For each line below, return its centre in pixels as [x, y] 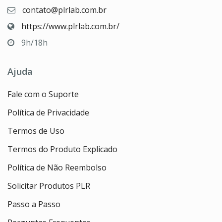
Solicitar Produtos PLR [49, 186]
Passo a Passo [34, 204]
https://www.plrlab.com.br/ [70, 26]
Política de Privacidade [48, 112]
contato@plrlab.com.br [64, 10]
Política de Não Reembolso [57, 167]
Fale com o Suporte [43, 94]
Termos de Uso [36, 131]
